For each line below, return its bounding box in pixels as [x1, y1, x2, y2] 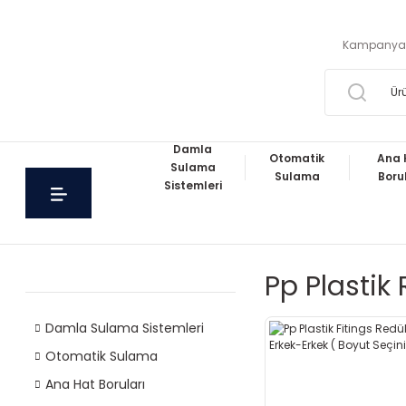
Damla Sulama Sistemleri [45, 319, 204, 337]
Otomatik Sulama [45, 347, 158, 365]
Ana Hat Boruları [45, 375, 145, 393]
